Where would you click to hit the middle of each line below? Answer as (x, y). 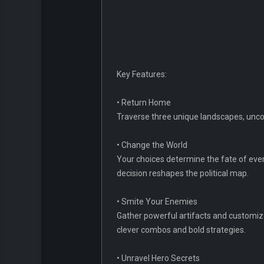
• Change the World (152, 145)
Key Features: (142, 75)
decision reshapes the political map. (183, 174)
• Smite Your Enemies (157, 202)
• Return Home (144, 103)
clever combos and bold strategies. (181, 230)
